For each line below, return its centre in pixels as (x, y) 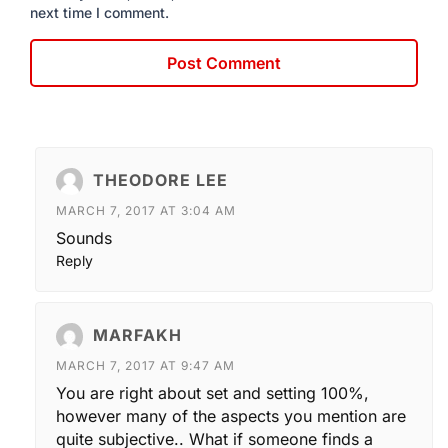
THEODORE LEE (160, 179)
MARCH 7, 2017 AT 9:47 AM (145, 365)
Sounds (84, 237)
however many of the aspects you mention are (231, 415)
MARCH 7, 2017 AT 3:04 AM (146, 210)
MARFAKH (137, 334)
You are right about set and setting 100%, (212, 392)
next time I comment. (99, 12)
